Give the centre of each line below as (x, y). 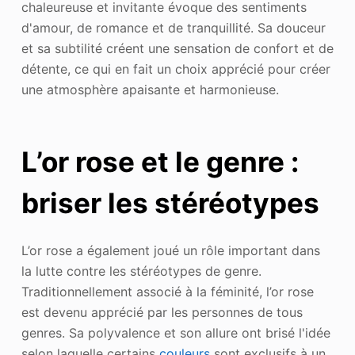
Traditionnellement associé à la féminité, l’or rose (167, 291)
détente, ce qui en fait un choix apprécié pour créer (176, 69)
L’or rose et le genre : (160, 162)
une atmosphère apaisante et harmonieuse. (150, 89)
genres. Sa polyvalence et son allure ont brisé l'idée (176, 332)
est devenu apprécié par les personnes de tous (162, 312)
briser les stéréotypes (170, 203)
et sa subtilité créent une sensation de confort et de (177, 48)
